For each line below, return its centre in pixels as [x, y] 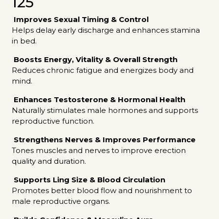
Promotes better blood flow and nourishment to [102, 190]
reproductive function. [53, 121]
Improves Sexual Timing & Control [81, 19]
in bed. [24, 41]
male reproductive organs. [61, 201]
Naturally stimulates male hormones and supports [105, 110]
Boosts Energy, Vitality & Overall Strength [96, 59]
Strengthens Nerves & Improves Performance [105, 140]
